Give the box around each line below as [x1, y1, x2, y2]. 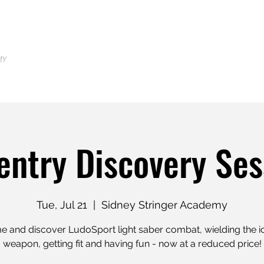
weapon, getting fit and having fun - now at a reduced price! [2, 237, 262, 249]
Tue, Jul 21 [37, 198, 87, 211]
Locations [174, 42, 211, 52]
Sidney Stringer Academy [101, 198, 227, 211]
